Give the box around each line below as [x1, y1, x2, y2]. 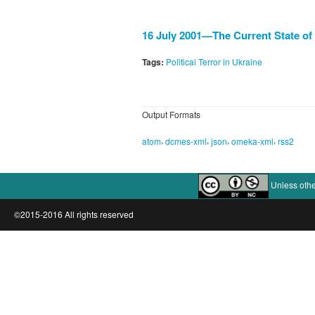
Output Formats [142, 108, 200, 120]
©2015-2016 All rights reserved [14, 207, 134, 220]
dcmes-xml [165, 134, 207, 147]
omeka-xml [231, 134, 274, 147]
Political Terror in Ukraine [166, 56, 262, 68]
